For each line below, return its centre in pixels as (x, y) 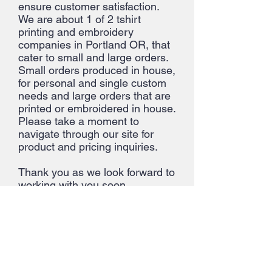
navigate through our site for (86, 134)
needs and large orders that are (94, 96)
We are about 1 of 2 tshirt (80, 19)
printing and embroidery (76, 32)
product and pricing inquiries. (88, 147)
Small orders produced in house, (97, 70)
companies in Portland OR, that (94, 45)
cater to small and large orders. (93, 57)
